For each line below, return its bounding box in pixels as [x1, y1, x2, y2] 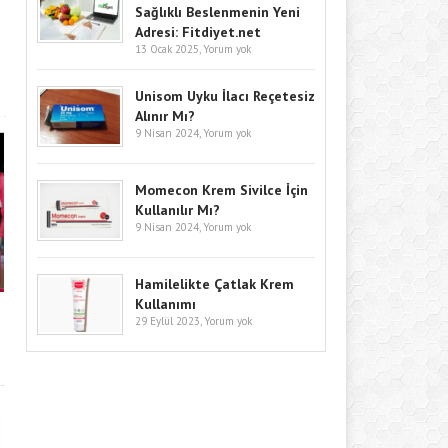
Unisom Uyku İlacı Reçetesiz [135, 86, 315, 105]
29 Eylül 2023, [135, 313, 204, 328]
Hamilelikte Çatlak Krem [135, 274, 294, 293]
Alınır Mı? [135, 106, 195, 125]
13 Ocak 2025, [135, 41, 203, 56]
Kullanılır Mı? [135, 200, 220, 219]
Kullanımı [135, 294, 196, 313]
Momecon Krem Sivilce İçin [135, 180, 308, 199]
